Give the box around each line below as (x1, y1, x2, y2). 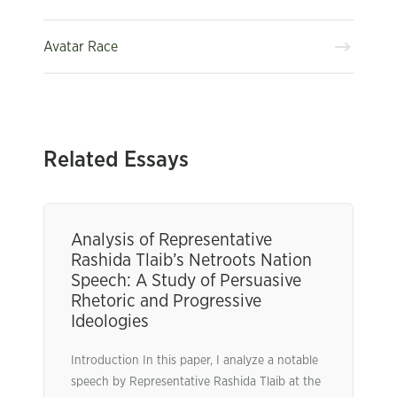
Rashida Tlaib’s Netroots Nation (71, 252, 312, 269)
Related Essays (43, 149, 189, 171)
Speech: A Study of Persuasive (71, 272, 301, 290)
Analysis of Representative (71, 231, 272, 249)
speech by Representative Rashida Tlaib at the (71, 376, 321, 388)
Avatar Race (43, 39, 118, 54)
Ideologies (71, 313, 149, 331)
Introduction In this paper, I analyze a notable (71, 354, 318, 367)
